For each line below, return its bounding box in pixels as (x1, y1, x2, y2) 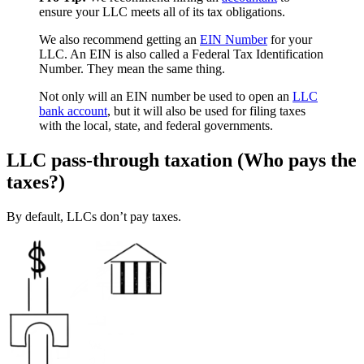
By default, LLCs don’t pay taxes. (6, 210, 181, 224)
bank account (39, 104, 107, 119)
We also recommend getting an (39, 32, 200, 47)
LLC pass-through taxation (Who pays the (6, 149, 357, 171)
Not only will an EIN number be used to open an (39, 89, 292, 104)
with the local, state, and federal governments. (39, 119, 273, 133)
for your (267, 32, 312, 47)
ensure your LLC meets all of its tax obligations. (39, 5, 285, 19)
